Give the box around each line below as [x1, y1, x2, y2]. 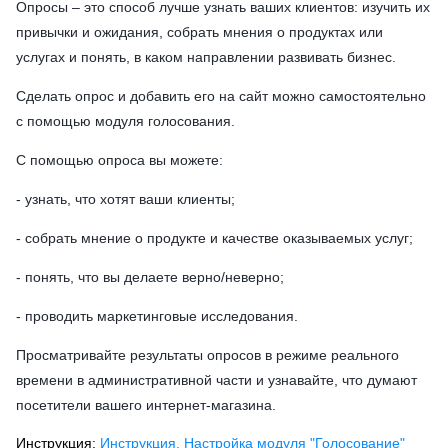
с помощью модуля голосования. [16, 113, 235, 129]
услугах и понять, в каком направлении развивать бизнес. [16, 49, 396, 65]
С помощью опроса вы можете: [16, 152, 223, 168]
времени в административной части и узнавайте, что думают [16, 372, 417, 388]
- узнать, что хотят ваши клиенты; [16, 191, 235, 207]
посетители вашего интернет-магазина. [16, 397, 276, 413]
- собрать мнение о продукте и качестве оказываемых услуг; [16, 230, 413, 246]
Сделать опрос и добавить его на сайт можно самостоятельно [16, 88, 426, 104]
